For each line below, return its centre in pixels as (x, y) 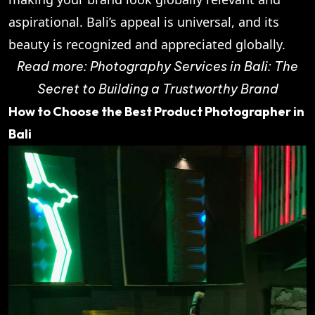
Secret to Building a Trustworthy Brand (157, 89)
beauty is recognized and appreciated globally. (147, 44)
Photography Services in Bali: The (194, 66)
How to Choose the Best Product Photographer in (156, 111)
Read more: (53, 66)
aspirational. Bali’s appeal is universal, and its (144, 21)
